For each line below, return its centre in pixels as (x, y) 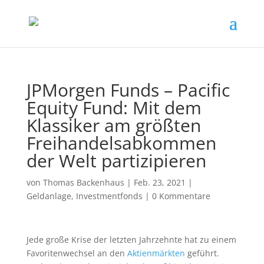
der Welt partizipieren (116, 161)
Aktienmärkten (156, 253)
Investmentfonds (109, 196)
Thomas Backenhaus (83, 182)
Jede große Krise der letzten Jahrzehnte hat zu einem (131, 240)
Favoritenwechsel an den (77, 253)
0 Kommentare (181, 196)
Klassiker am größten (113, 125)
